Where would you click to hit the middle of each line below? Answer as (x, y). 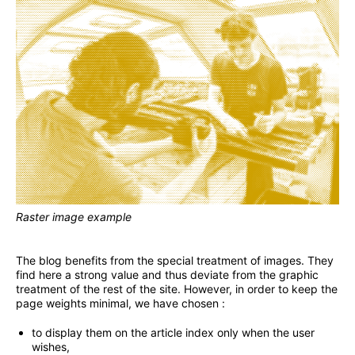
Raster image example (74, 216)
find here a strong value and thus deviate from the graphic (167, 275)
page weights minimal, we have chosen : (120, 303)
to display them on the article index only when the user (173, 333)
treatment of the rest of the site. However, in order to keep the (177, 289)
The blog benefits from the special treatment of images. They (175, 261)
